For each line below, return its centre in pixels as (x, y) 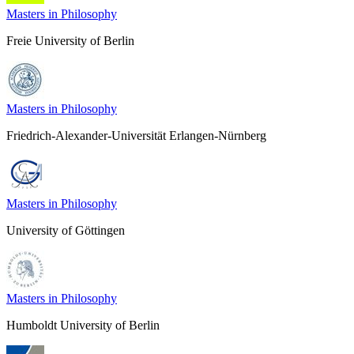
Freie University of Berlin (70, 41)
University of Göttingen (66, 231)
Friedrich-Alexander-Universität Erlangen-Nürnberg (136, 136)
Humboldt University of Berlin (83, 326)
